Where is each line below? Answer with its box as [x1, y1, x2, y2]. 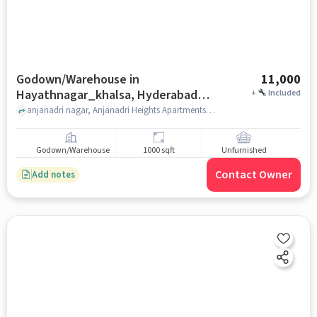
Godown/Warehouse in [16, 71, 139, 88]
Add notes [31, 168, 75, 181]
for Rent [16, 102, 62, 120]
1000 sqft [142, 144, 175, 157]
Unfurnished [221, 144, 267, 157]
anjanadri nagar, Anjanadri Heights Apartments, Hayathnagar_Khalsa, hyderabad [205, 103, 215, 117]
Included [268, 87, 301, 99]
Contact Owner [215, 167, 293, 183]
